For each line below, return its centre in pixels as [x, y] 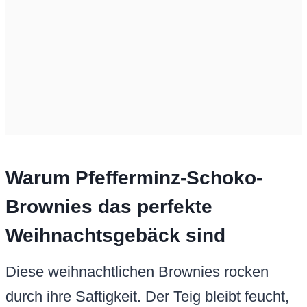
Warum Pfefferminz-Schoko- [134, 178]
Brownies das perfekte [109, 207]
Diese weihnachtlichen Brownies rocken [137, 272]
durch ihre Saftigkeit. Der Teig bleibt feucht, [147, 297]
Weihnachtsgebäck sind [115, 236]
